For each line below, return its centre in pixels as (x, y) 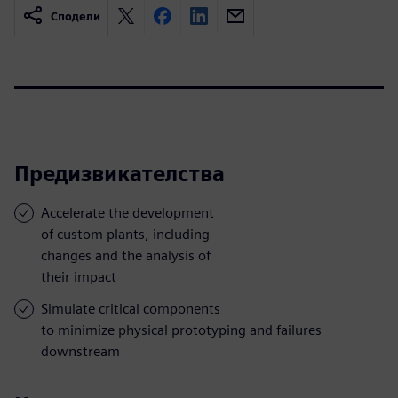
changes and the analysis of (126, 255)
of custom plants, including (125, 234)
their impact (79, 276)
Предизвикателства (119, 173)
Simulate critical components (131, 308)
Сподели (76, 16)
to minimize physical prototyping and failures (181, 330)
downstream (80, 351)
